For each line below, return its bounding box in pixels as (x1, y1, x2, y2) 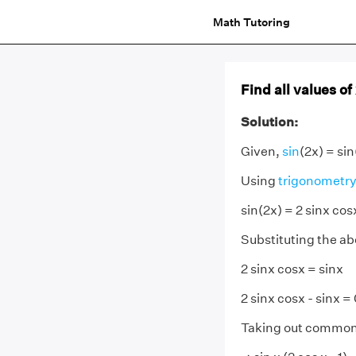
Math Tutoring (212, 14, 290, 29)
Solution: (240, 114, 298, 130)
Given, (240, 144, 282, 159)
